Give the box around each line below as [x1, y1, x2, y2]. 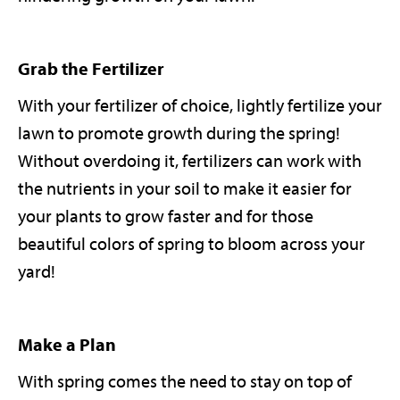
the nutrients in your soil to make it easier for [18, 179, 352, 200]
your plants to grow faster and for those [18, 206, 313, 228]
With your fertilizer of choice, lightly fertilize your [18, 96, 382, 117]
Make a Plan [18, 335, 116, 356]
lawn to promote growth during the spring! [18, 123, 340, 145]
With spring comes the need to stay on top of [18, 371, 352, 393]
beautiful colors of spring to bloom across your [18, 234, 365, 255]
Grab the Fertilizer [18, 59, 164, 80]
